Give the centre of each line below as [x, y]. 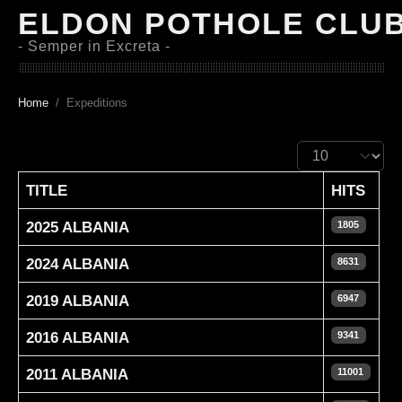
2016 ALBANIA [78, 337]
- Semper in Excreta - [94, 46]
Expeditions [97, 103]
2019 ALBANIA [78, 301]
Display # [323, 149]
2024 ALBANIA [78, 264]
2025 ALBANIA [78, 227]
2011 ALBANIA [77, 374]
